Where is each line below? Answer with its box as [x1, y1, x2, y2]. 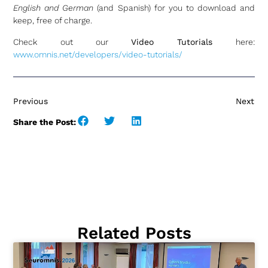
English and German [13, 3, 94, 13]
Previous [13, 96, 48, 106]
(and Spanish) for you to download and [93, 3, 255, 13]
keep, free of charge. [13, 16, 93, 26]
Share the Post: [13, 117, 77, 127]
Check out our [13, 36, 132, 47]
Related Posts [77, 223, 191, 243]
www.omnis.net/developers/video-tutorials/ [13, 49, 183, 59]
